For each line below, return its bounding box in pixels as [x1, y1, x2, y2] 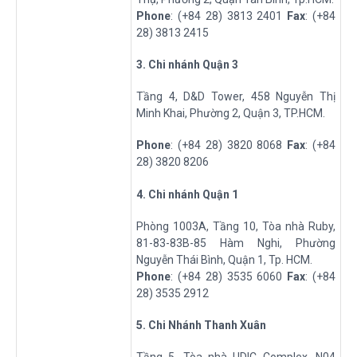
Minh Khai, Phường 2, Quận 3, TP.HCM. [136, 107, 325, 120]
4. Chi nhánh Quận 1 [136, 187, 238, 201]
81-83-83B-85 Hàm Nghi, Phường [136, 236, 335, 249]
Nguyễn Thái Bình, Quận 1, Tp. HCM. [136, 253, 312, 266]
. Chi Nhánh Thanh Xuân [143, 319, 266, 331]
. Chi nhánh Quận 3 [143, 58, 238, 72]
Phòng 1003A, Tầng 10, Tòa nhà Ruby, [136, 219, 335, 233]
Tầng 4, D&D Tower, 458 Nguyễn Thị [136, 90, 335, 104]
